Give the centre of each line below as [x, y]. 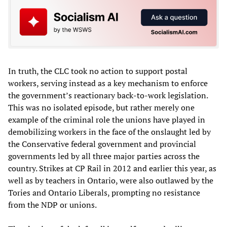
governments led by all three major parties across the [104, 156]
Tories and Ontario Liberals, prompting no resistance [104, 193]
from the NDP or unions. [52, 205]
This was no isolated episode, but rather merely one [101, 108]
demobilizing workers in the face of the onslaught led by [109, 132]
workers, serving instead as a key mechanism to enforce [108, 83]
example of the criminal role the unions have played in [107, 120]
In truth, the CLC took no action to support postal [98, 71]
